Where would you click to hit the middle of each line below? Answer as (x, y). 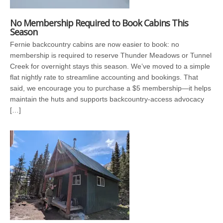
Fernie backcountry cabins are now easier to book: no (95, 44)
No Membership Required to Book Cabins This (99, 23)
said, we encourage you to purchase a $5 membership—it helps (111, 88)
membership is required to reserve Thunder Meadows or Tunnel (111, 55)
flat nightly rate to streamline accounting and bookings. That (104, 77)
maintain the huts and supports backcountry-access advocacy (107, 99)
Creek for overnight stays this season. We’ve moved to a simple (110, 66)
